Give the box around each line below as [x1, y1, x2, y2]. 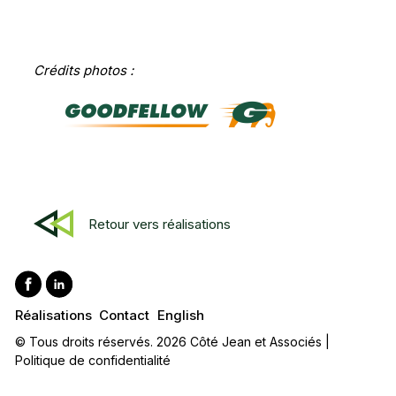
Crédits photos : [33, 61, 133, 79]
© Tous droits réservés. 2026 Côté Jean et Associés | [15, 334, 331, 350]
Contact [99, 306, 150, 324]
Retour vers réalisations [88, 215, 232, 232]
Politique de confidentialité [15, 353, 171, 369]
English [156, 306, 204, 324]
